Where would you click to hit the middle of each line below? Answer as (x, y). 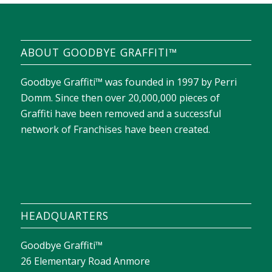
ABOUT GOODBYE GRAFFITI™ (99, 53)
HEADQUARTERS (64, 216)
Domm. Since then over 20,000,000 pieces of (120, 98)
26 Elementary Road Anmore (85, 261)
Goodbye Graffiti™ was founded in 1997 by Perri (128, 82)
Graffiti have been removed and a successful (121, 114)
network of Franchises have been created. (115, 130)
